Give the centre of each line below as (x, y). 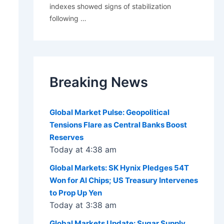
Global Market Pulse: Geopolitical (109, 112)
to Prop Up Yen (75, 193)
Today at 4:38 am (83, 150)
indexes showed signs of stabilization (110, 6)
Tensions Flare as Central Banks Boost (118, 125)
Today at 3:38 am (83, 205)
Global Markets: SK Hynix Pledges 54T (119, 168)
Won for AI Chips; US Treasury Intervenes (123, 180)
